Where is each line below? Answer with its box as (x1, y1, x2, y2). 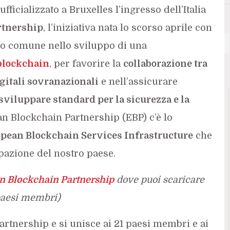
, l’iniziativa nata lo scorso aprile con (43, 22, 212, 33)
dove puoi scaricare (113, 174, 204, 185)
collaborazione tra (123, 58, 207, 69)
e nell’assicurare (98, 76, 178, 87)
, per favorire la (49, 58, 123, 69)
